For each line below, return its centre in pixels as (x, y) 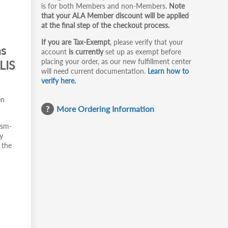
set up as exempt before (142, 52)
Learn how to (168, 71)
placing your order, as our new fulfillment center (116, 61)
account (55, 52)
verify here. (59, 81)
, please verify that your (147, 42)
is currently (86, 52)
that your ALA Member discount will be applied (115, 16)
